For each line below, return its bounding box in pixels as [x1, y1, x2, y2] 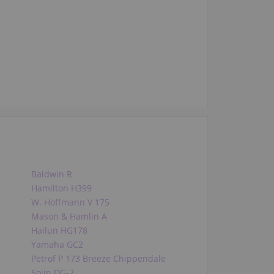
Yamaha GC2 [31, 239, 83, 251]
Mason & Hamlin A [31, 210, 107, 223]
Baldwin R [31, 168, 72, 180]
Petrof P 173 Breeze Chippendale [31, 253, 166, 265]
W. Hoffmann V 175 [31, 196, 109, 209]
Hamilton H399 [31, 182, 92, 194]
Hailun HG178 [31, 224, 87, 237]
